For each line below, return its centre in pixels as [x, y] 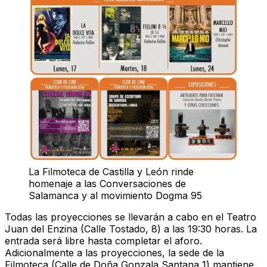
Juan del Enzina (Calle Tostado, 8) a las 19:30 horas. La [131, 229]
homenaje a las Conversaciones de [107, 184]
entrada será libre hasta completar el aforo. [103, 241]
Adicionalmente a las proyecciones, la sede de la [114, 253]
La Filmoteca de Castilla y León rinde [111, 172]
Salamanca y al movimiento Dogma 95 [115, 196]
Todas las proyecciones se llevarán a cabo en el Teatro [131, 217]
